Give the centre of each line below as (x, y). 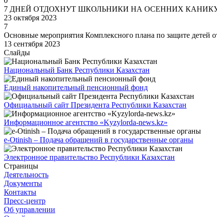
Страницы (21, 166)
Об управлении (30, 210)
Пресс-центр (25, 201)
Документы (23, 184)
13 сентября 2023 (32, 44)
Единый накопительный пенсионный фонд (76, 88)
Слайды (17, 53)
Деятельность (26, 175)
